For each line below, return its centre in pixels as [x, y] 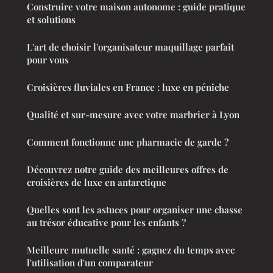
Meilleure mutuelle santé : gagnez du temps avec [131, 250]
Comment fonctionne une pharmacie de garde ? [128, 142]
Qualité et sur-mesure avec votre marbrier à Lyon [133, 114]
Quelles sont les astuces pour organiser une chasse [135, 209]
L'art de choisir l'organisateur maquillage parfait [130, 47]
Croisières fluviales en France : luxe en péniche [128, 87]
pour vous [48, 59]
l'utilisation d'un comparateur [90, 262]
